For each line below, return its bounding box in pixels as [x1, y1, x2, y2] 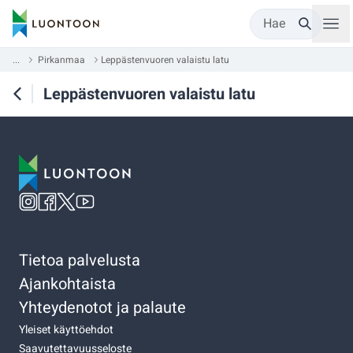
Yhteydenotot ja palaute [19, 295, 186, 319]
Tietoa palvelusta [19, 248, 140, 272]
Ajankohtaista [19, 272, 116, 295]
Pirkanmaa [38, 53, 85, 67]
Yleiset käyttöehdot [19, 321, 113, 338]
